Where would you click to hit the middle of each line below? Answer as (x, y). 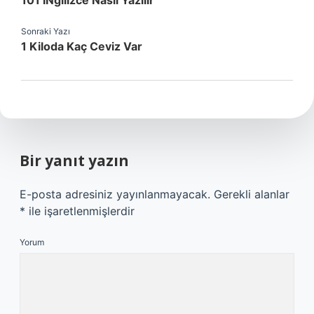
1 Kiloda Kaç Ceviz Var (82, 46)
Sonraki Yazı (46, 31)
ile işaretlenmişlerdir (80, 211)
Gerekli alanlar (252, 194)
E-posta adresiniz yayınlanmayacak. (115, 194)
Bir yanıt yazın (74, 161)
